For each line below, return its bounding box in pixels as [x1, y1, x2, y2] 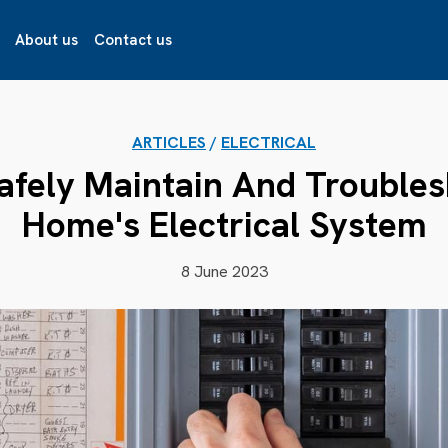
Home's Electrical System [21, 202, 427, 248]
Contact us [93, 30, 172, 50]
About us [14, 30, 78, 50]
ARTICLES [132, 132, 206, 153]
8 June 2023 [180, 261, 268, 282]
